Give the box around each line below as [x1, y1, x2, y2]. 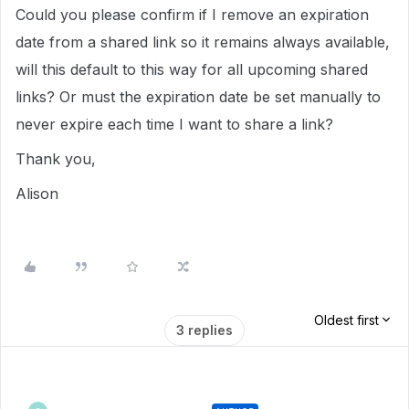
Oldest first [314, 312, 379, 328]
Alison [16, 184, 58, 203]
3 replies [176, 322, 233, 338]
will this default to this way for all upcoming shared [16, 60, 368, 79]
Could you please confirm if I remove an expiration [16, 5, 369, 24]
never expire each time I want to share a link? [16, 115, 338, 133]
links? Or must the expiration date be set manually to [16, 88, 381, 106]
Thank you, [16, 150, 96, 168]
